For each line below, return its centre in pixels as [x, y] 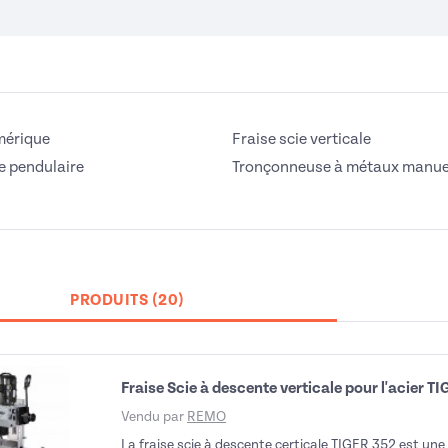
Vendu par [154, 416]
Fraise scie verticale [301, 139]
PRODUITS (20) [127, 300]
